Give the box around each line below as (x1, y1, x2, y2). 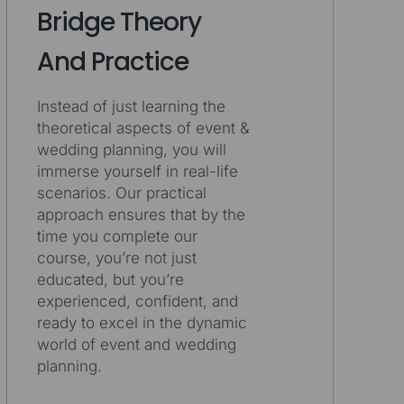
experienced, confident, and (36, 291, 238, 310)
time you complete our (36, 226, 197, 245)
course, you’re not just (36, 248, 197, 267)
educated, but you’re (36, 270, 184, 289)
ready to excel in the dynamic (36, 313, 247, 332)
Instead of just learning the (36, 96, 225, 115)
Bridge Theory (36, 5, 201, 41)
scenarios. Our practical (36, 183, 207, 202)
